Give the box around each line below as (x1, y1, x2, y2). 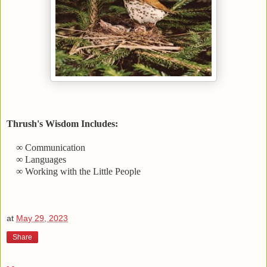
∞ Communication (16, 142, 85, 153)
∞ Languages (16, 154, 66, 164)
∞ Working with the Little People (16, 166, 141, 176)
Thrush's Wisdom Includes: (7, 118, 118, 129)
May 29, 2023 (16, 213, 68, 223)
